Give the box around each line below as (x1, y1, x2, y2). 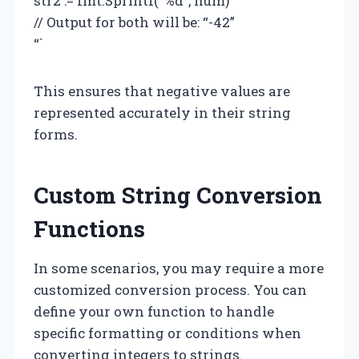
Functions (34, 213, 145, 244)
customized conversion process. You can (34, 280, 307, 299)
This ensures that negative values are (34, 81, 290, 100)
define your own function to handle (34, 301, 274, 321)
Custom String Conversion (34, 179, 322, 210)
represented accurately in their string (34, 103, 291, 122)
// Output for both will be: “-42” (34, 12, 235, 31)
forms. (34, 124, 78, 143)
